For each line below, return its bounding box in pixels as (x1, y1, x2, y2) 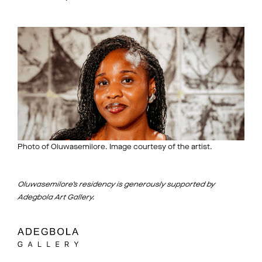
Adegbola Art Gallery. (18, 194, 95, 201)
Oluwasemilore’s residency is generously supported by (18, 181, 215, 188)
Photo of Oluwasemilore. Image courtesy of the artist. (18, 144, 212, 151)
